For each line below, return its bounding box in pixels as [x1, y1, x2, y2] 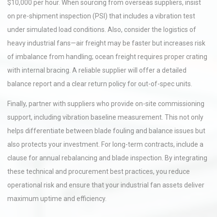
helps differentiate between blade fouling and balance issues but [7, 127, 205, 135]
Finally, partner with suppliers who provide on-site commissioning [7, 100, 204, 108]
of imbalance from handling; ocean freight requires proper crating [7, 53, 207, 61]
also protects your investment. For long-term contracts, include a [7, 140, 203, 148]
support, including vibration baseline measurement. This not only [7, 113, 203, 121]
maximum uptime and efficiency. [7, 195, 107, 202]
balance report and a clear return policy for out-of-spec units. [7, 80, 192, 88]
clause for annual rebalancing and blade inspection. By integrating [7, 154, 207, 162]
